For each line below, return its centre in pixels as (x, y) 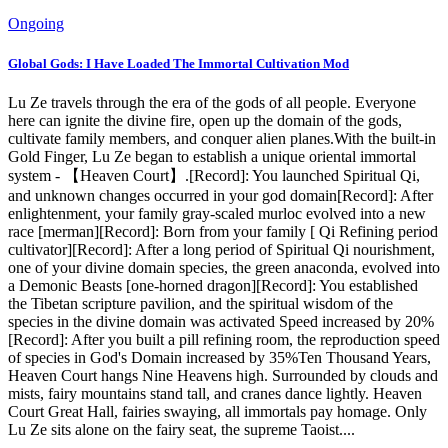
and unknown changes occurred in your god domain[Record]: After (220, 195)
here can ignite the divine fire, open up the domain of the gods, (205, 120)
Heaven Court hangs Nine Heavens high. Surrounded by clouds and (223, 375)
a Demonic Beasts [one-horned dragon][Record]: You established (213, 285)
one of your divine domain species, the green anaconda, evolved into (224, 267)
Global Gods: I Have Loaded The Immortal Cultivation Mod (178, 63)
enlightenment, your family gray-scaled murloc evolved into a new (217, 213)
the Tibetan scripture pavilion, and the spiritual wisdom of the (200, 303)
